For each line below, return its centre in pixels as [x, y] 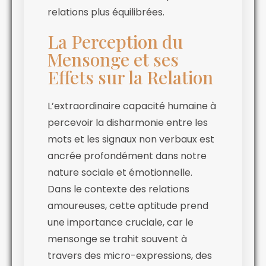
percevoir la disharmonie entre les [128, 123]
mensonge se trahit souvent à [117, 239]
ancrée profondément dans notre [127, 156]
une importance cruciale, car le [121, 223]
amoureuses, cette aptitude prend [128, 206]
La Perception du [115, 42]
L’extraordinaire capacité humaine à [132, 106]
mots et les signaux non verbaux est [131, 140]
